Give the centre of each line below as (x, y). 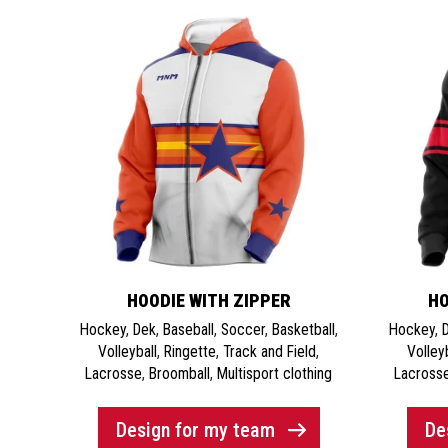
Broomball (180, 373)
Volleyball (128, 351)
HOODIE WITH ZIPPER (208, 301)
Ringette (190, 351)
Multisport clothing (275, 373)
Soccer (242, 329)
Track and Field (270, 351)
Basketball (303, 329)
